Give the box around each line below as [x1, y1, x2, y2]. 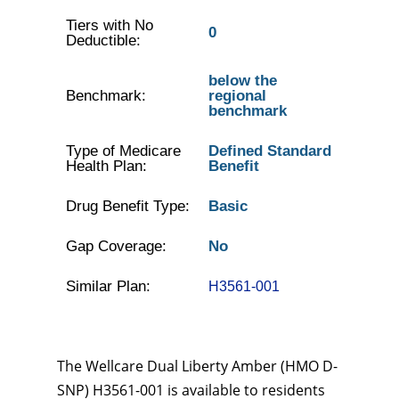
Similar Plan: [65, 278, 151, 295]
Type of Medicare [65, 142, 181, 159]
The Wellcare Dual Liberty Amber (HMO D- [57, 356, 338, 376]
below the [208, 72, 277, 89]
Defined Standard [208, 142, 331, 159]
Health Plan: [65, 158, 147, 175]
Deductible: [65, 32, 141, 49]
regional [208, 87, 266, 104]
